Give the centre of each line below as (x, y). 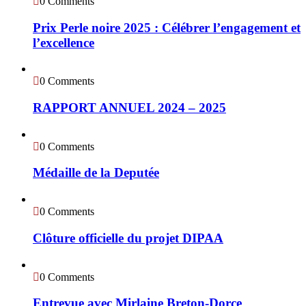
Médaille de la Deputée (96, 173)
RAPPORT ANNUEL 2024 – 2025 (129, 108)
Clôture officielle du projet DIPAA (128, 238)
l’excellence (64, 42)
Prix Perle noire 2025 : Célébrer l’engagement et (167, 27)
